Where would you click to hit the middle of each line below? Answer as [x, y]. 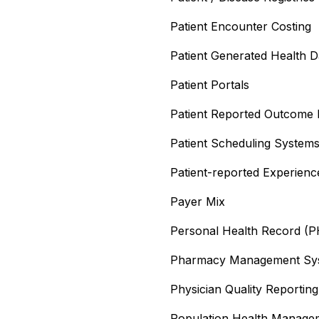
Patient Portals [210, 84]
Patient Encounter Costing [241, 26]
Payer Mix [198, 201]
